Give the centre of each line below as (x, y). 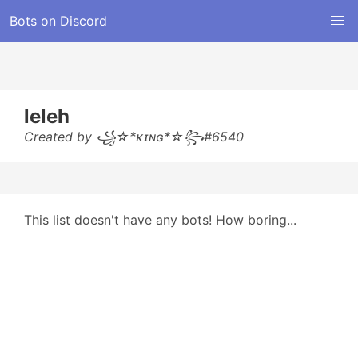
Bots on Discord (58, 21)
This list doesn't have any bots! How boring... (160, 220)
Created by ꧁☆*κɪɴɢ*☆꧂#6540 (134, 137)
